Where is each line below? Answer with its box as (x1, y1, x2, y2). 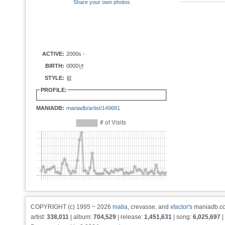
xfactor (170, 203, 188, 210)
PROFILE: (41, 87, 67, 93)
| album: (69, 213, 93, 220)
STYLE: (45, 75, 64, 81)
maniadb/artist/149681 (66, 105, 120, 111)
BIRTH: (45, 63, 64, 69)
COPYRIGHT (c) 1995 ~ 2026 (31, 203, 113, 210)
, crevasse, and (128, 203, 170, 210)
